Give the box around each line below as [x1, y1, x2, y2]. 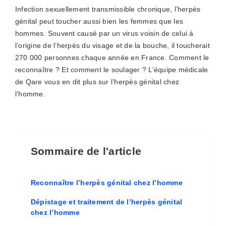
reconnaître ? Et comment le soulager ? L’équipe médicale [15, 65, 208, 74]
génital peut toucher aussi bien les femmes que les [15, 17, 183, 25]
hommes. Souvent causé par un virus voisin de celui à [15, 29, 194, 37]
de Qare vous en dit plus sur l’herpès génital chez [15, 77, 179, 86]
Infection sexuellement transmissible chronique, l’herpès [15, 5, 201, 13]
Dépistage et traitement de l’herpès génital [30, 197, 183, 206]
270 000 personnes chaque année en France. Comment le [15, 53, 209, 62]
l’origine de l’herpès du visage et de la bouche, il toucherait [15, 41, 210, 49]
